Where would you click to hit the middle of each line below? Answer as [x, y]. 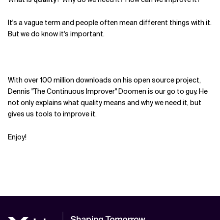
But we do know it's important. [57, 34]
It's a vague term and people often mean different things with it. [110, 23]
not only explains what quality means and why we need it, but [105, 103]
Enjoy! [17, 137]
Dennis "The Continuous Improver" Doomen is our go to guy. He [108, 91]
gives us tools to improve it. [53, 114]
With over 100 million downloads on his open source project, [104, 80]
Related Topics [33, 18]
